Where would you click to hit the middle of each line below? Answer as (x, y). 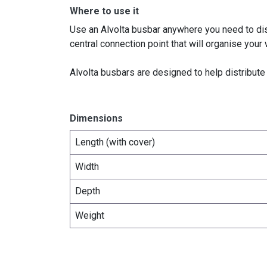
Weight (90, 216)
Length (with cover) (115, 142)
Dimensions (96, 119)
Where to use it (104, 11)
